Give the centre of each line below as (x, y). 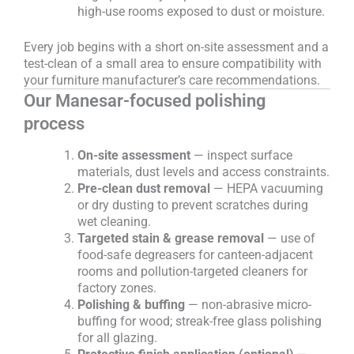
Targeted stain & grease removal (171, 239)
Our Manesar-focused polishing (145, 100)
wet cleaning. (114, 222)
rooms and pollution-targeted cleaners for (192, 272)
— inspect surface (241, 156)
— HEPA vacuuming (267, 189)
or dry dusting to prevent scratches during (193, 205)
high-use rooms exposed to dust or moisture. (201, 11)
